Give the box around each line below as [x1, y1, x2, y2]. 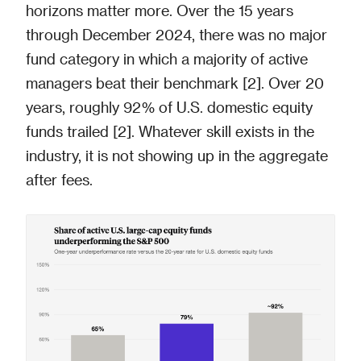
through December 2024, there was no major [26, 26, 327, 43]
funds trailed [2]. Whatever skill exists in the [26, 122, 314, 139]
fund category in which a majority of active [26, 50, 308, 67]
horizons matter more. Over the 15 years [26, 2, 293, 19]
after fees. [26, 171, 93, 188]
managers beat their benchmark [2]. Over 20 [26, 74, 324, 91]
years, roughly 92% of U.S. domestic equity [26, 98, 313, 115]
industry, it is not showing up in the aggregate [26, 147, 328, 164]
